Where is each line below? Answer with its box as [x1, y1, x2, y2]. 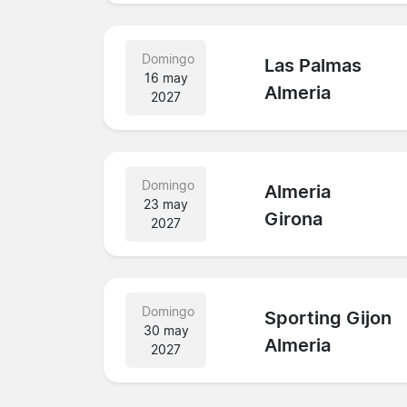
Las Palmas [264, 55, 362, 77]
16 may [144, 69, 188, 85]
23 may [144, 195, 189, 212]
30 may [143, 322, 189, 338]
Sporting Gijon [264, 307, 392, 330]
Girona [264, 208, 323, 231]
